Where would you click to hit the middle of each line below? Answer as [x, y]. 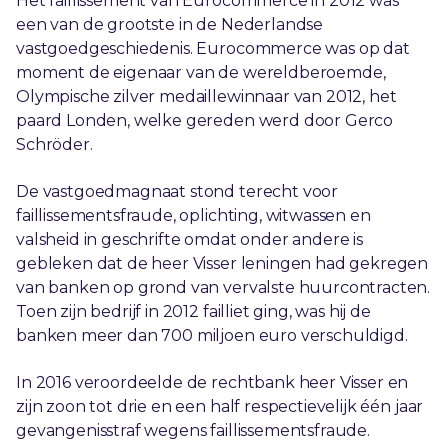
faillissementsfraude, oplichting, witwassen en [193, 215]
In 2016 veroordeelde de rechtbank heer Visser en [212, 382]
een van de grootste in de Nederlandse [170, 25]
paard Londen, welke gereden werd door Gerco [205, 121]
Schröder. [54, 145]
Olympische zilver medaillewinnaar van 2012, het [206, 97]
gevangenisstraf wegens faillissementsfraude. [193, 430]
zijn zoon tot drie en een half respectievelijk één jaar [220, 406]
